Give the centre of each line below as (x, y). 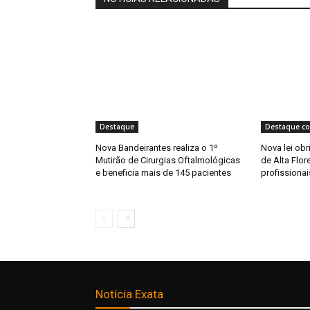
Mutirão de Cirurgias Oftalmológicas (168, 161)
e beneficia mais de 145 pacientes (163, 173)
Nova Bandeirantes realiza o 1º (157, 148)
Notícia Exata (129, 294)
